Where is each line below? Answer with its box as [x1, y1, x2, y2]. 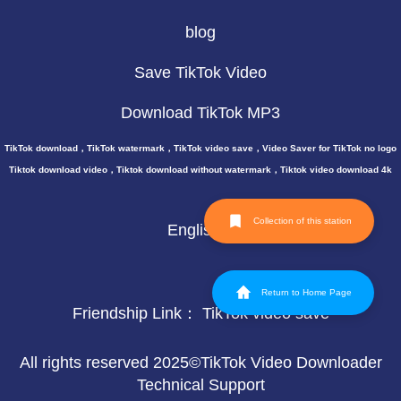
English [167, 221, 234, 239]
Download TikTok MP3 [121, 104, 280, 122]
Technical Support [136, 376, 265, 394]
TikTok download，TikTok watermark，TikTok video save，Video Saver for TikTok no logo [4, 143, 397, 153]
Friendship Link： [72, 304, 202, 322]
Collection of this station [253, 216, 352, 226]
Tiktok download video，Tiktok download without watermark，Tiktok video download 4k [9, 165, 392, 175]
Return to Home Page [261, 287, 352, 297]
